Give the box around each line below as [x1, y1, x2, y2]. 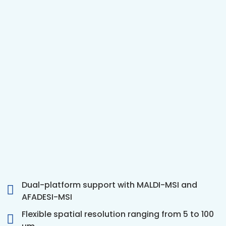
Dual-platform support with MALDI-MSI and [22, 179, 198, 191]
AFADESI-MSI [22, 191, 73, 203]
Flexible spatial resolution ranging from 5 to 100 [22, 208, 214, 220]
